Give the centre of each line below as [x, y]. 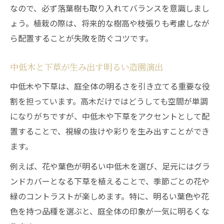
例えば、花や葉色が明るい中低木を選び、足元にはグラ [110, 166]
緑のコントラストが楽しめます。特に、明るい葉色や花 [109, 196]
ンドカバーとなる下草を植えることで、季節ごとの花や [110, 181]
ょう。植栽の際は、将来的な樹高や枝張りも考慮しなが [110, 23]
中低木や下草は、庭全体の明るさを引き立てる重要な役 [110, 86]
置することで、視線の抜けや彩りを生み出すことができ [110, 131]
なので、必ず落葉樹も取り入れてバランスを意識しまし [110, 8]
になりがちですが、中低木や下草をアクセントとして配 [110, 116]
